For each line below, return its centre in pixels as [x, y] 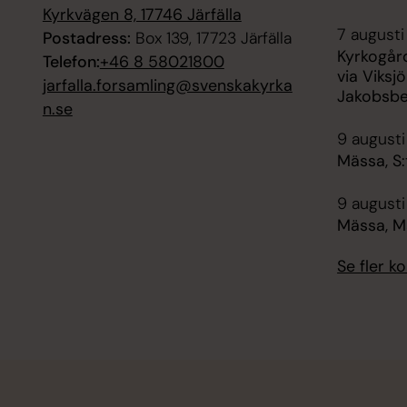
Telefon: [71, 62]
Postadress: [86, 39]
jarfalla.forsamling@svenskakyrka [167, 86]
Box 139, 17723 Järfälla [211, 39]
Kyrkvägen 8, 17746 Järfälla [142, 15]
